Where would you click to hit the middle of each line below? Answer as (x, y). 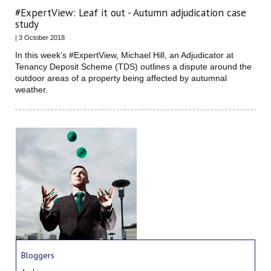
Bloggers (38, 255)
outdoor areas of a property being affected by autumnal (121, 78)
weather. (31, 89)
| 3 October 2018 (40, 37)
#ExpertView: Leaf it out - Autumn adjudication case (131, 13)
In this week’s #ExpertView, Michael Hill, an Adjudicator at (124, 55)
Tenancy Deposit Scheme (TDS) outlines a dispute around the (133, 66)
